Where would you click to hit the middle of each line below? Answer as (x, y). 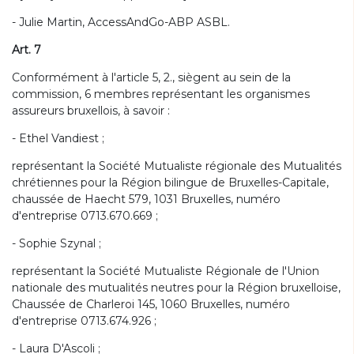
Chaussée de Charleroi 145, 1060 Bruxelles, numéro (151, 304)
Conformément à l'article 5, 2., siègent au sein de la (151, 77)
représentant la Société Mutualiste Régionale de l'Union (166, 271)
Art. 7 (26, 50)
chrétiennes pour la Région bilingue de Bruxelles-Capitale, (170, 183)
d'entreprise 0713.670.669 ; (85, 216)
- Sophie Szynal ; (56, 243)
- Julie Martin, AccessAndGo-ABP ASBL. (121, 22)
